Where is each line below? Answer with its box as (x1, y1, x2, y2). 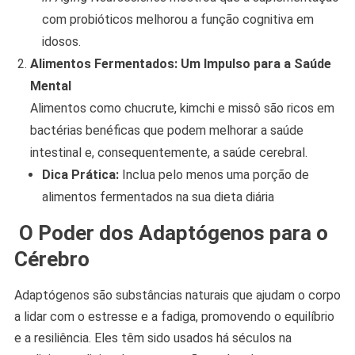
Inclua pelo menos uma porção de (118, 167, 309, 183)
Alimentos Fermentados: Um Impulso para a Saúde (29, 56, 331, 72)
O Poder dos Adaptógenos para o (13, 221, 328, 246)
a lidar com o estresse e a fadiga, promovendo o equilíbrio (13, 309, 334, 325)
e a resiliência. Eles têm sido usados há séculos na (13, 330, 292, 346)
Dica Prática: (41, 167, 119, 183)
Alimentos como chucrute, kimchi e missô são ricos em (29, 101, 334, 116)
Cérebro (13, 247, 90, 272)
